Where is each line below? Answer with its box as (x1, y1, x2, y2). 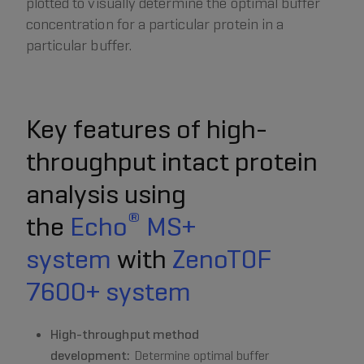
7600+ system (26, 275, 191, 310)
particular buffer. (26, 36, 132, 55)
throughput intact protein (26, 145, 318, 180)
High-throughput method (50, 326, 199, 344)
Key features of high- (26, 112, 267, 147)
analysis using (26, 177, 186, 212)
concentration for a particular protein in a (26, 15, 284, 34)
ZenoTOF (172, 242, 271, 277)
